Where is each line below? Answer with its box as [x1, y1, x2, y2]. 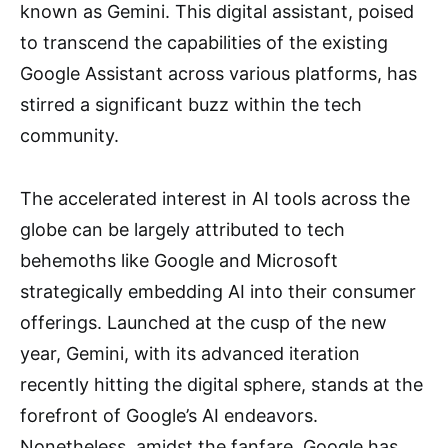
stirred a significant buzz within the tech [20, 94, 362, 115]
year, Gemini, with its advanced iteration [20, 343, 360, 364]
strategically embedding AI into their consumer [20, 281, 416, 302]
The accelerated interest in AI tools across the [20, 188, 410, 209]
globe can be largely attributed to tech [20, 219, 345, 240]
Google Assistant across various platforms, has [20, 63, 417, 84]
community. [20, 125, 119, 146]
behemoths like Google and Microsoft [20, 250, 338, 271]
